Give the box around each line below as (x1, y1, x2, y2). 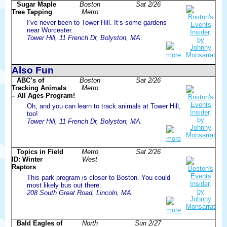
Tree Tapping (12, 8, 52, 16)
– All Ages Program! (12, 91, 75, 99)
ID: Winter (12, 155, 43, 163)
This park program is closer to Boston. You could (27, 173, 170, 181)
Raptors (12, 163, 36, 171)
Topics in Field (17, 147, 63, 156)
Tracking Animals (12, 84, 66, 92)
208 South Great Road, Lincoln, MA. (27, 188, 133, 197)
